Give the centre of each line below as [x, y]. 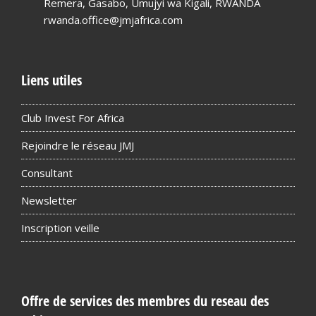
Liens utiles [51, 80]
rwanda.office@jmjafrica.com [113, 19]
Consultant [47, 173]
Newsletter [49, 201]
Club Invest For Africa [73, 118]
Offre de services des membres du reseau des [145, 301]
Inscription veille [60, 228]
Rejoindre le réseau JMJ [78, 146]
